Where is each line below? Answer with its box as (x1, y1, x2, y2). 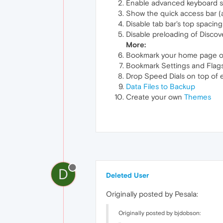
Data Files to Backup (126, 82, 195, 91)
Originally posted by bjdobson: (118, 209, 201, 217)
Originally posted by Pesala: (106, 189, 198, 198)
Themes (184, 92, 211, 101)
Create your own (126, 92, 184, 101)
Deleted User (106, 171, 149, 179)
